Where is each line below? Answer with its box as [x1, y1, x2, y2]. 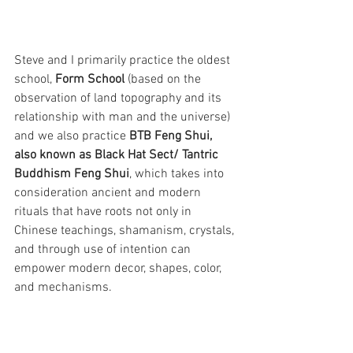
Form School [55, 71, 124, 87]
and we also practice [14, 128, 129, 144]
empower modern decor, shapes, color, [14, 260, 225, 277]
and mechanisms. [14, 279, 115, 295]
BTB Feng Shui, [129, 128, 215, 144]
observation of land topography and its [14, 90, 225, 106]
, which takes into [129, 165, 227, 182]
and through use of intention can [14, 241, 194, 258]
